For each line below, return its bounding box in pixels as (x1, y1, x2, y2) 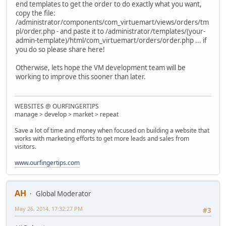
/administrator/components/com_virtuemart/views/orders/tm (16, 17, 209, 27)
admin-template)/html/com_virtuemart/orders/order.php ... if (16, 35, 207, 45)
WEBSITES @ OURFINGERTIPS (15, 102, 99, 111)
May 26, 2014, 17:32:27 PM (15, 205, 83, 213)
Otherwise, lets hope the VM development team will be (16, 63, 186, 72)
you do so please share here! (16, 44, 105, 54)
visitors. (15, 142, 36, 151)
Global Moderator (36, 189, 91, 199)
